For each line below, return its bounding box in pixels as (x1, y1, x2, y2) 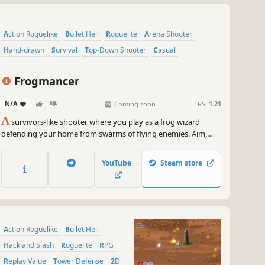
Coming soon (112, 99, 156, 109)
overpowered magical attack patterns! (1, 152, 135, 163)
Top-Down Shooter (89, 44, 146, 55)
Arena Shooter (149, 28, 192, 39)
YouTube (101, 157, 135, 168)
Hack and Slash (9, 240, 54, 250)
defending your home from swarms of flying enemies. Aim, (1, 128, 207, 140)
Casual (158, 44, 176, 55)
